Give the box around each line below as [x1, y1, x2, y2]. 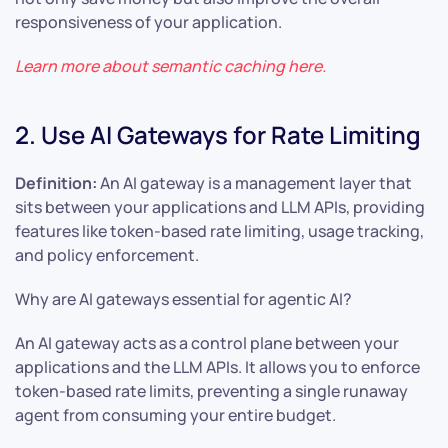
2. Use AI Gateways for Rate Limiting [15, 118, 421, 152]
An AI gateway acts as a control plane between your [15, 332, 399, 355]
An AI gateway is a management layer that [97, 172, 412, 195]
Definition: [15, 172, 97, 195]
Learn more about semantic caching [15, 55, 288, 78]
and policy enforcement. [15, 244, 199, 267]
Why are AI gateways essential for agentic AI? [15, 288, 352, 311]
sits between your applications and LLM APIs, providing [15, 196, 425, 219]
